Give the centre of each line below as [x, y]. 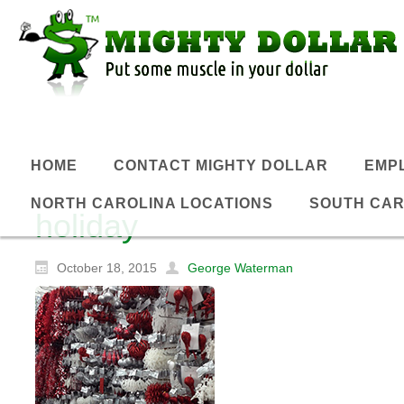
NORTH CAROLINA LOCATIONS [152, 204]
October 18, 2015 [107, 268]
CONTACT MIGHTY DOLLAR [221, 165]
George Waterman [240, 268]
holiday [87, 226]
